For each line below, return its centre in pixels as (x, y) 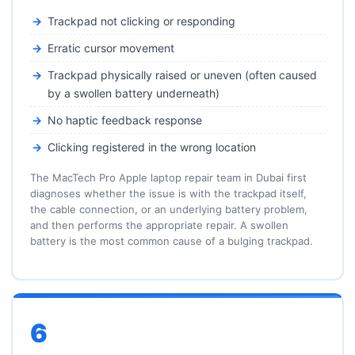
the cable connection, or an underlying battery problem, (168, 209)
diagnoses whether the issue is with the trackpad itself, (168, 193)
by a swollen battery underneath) (133, 93)
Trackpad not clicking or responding (141, 21)
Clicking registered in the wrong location (151, 147)
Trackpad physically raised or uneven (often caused (182, 75)
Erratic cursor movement (111, 48)
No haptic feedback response (124, 120)
